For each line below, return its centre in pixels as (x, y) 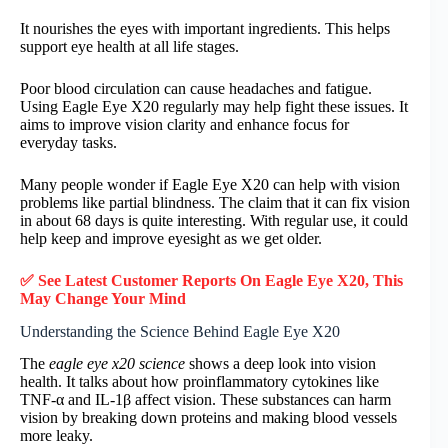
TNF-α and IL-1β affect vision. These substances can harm (205, 400)
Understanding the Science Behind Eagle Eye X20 (180, 331)
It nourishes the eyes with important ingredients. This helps (205, 28)
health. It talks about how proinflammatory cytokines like (199, 382)
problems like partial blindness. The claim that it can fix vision (215, 202)
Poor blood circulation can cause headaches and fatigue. (196, 88)
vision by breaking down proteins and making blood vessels (208, 418)
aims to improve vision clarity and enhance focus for (184, 124)
